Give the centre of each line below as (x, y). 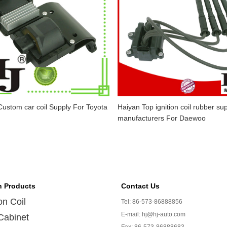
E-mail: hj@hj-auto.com (153, 214)
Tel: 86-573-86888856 (152, 202)
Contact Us (140, 186)
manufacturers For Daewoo (162, 118)
